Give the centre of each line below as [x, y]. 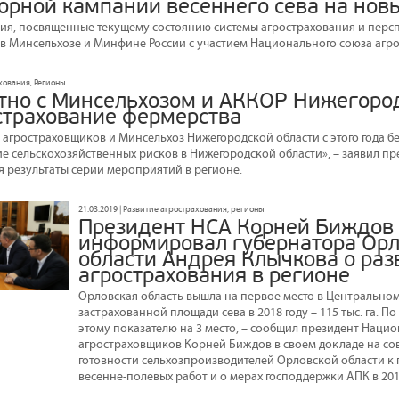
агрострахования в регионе [214, 276]
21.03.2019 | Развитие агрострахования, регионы [171, 209]
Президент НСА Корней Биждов [236, 228]
